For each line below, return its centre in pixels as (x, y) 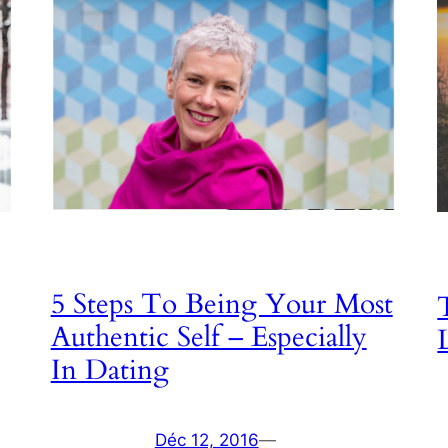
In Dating (109, 369)
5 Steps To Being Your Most (221, 303)
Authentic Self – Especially (208, 336)
